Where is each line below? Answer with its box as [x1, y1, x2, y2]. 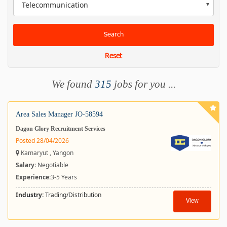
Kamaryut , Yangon [19, 148, 73, 157]
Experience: [16, 173, 51, 181]
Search [103, 30, 124, 40]
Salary [16, 161, 34, 169]
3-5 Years [51, 173, 77, 181]
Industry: [16, 191, 44, 199]
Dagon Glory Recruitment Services [16, 125, 105, 132]
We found [51, 78, 95, 90]
